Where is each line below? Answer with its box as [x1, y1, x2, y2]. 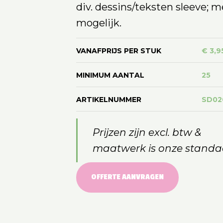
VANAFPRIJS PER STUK [76, 46, 161, 55]
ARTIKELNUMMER [76, 95, 141, 104]
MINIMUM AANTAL [76, 70, 144, 80]
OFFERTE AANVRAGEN [91, 172, 164, 181]
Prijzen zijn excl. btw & [92, 126, 201, 138]
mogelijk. [76, 16, 121, 29]
